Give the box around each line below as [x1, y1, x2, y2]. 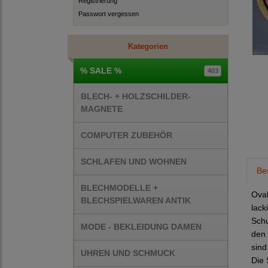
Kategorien [127, 42, 168, 51]
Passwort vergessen [78, 10, 139, 17]
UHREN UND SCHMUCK [81, 248, 175, 258]
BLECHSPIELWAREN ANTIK [81, 196, 191, 205]
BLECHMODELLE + [81, 183, 158, 193]
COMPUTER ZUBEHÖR [81, 130, 172, 140]
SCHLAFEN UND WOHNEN [81, 157, 187, 166]
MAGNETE [81, 104, 123, 114]
